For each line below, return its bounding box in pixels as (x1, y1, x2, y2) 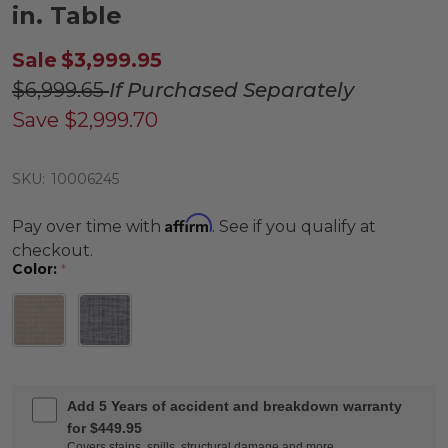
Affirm (165, 213, 212, 233)
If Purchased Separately (109, 78, 354, 102)
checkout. (12, 241, 93, 260)
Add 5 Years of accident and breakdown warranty (67, 397, 403, 414)
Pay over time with (12, 217, 165, 236)
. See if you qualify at (212, 217, 376, 236)
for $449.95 (67, 419, 143, 436)
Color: (12, 260, 61, 278)
